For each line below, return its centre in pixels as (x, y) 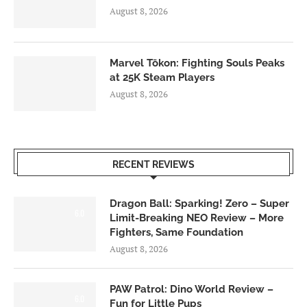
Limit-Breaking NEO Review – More (197, 218)
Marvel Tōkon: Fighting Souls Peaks (197, 63)
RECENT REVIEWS (153, 165)
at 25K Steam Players (162, 78)
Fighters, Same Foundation (176, 233)
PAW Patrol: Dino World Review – (192, 290)
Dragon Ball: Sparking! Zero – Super (199, 204)
